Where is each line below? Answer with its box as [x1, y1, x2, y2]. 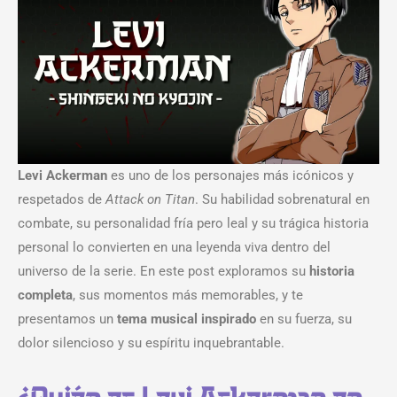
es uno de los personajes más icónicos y [107, 167, 354, 184]
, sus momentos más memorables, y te [73, 287, 303, 304]
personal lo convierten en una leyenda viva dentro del [18, 239, 331, 256]
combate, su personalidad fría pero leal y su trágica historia [18, 215, 369, 232]
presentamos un [18, 311, 117, 328]
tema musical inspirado [117, 311, 256, 328]
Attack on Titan [105, 191, 195, 208]
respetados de [18, 191, 105, 208]
